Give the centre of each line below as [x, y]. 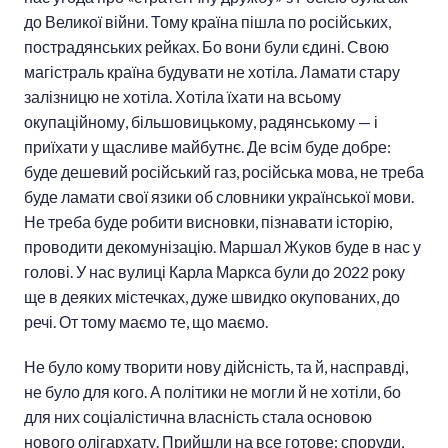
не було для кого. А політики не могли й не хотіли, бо [212, 392]
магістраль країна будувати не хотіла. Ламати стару [212, 72]
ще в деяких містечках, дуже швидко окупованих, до [212, 297]
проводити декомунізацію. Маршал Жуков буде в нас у [222, 247]
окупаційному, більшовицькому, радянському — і [201, 122]
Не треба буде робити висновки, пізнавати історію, [208, 222]
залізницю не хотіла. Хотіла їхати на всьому [182, 97]
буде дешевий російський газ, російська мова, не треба [224, 172]
